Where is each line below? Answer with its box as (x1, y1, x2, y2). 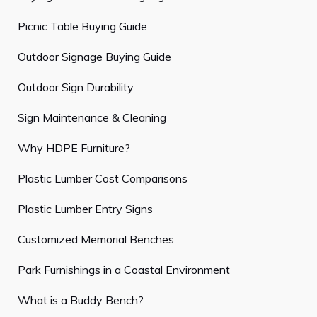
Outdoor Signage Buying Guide (18, 50, 171, 64)
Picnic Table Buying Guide (18, 19, 147, 34)
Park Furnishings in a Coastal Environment (18, 263, 230, 277)
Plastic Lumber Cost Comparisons (18, 171, 188, 186)
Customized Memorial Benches (18, 232, 174, 247)
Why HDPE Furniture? (18, 141, 130, 156)
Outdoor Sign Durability (18, 80, 134, 95)
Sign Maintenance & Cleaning (18, 110, 166, 125)
